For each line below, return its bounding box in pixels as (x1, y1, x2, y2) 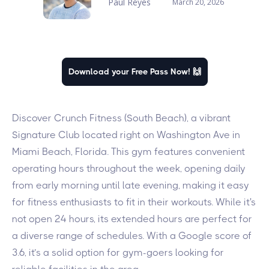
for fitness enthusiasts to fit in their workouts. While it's (12, 196, 256, 208)
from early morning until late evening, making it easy (12, 180, 249, 191)
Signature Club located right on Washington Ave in (12, 129, 240, 141)
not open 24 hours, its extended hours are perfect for (12, 213, 252, 225)
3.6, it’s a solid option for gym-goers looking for (12, 247, 224, 258)
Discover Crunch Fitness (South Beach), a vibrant (12, 112, 231, 124)
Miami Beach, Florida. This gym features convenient (12, 146, 245, 157)
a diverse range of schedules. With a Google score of (12, 230, 252, 241)
